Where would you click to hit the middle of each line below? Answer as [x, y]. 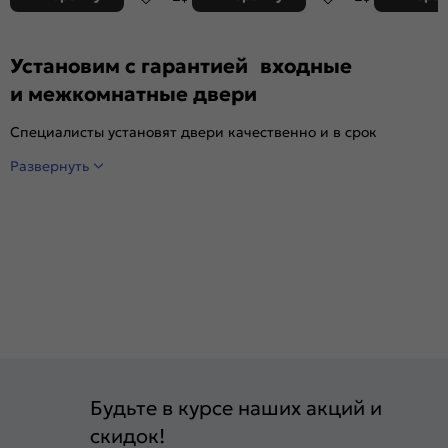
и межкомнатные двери [133, 93]
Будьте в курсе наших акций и [236, 408]
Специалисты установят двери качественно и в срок [193, 131]
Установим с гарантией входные [181, 65]
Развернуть [49, 165]
